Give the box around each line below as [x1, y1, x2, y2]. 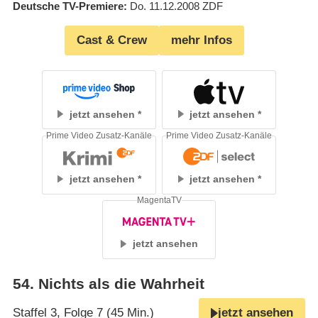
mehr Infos [171, 33, 232, 48]
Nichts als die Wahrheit [38, 275, 204, 293]
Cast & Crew [77, 33, 147, 48]
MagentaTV [136, 195, 182, 204]
